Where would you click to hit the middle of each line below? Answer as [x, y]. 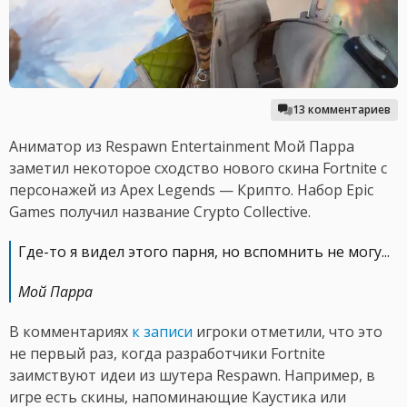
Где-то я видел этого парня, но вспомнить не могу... [204, 252]
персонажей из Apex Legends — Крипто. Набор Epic [191, 190]
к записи [162, 332]
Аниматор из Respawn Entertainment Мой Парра [182, 147]
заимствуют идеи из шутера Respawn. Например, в [192, 376]
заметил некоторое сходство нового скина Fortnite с [198, 169]
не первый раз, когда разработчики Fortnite [167, 354]
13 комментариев [342, 110]
